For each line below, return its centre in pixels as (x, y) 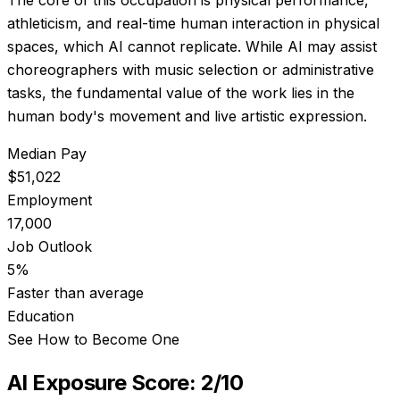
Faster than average (75, 292)
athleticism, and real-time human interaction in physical (193, 23)
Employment (50, 200)
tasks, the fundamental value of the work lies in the (181, 92)
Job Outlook (50, 246)
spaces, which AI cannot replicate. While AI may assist (192, 46)
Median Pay (47, 153)
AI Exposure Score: (104, 382)
